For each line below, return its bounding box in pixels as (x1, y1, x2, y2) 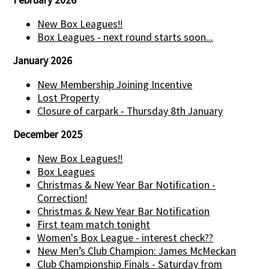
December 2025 (13, 128, 83, 142)
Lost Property (37, 91, 100, 104)
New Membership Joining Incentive (37, 77, 193, 91)
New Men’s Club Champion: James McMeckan (37, 244, 237, 258)
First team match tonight (37, 217, 151, 231)
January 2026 (13, 54, 73, 68)
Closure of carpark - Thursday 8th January (37, 104, 223, 118)
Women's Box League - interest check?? (37, 231, 214, 244)
